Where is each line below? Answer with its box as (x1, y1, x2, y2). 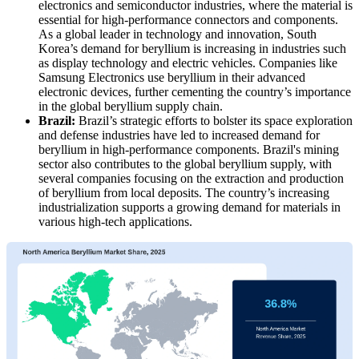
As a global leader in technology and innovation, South (38, 26, 317, 41)
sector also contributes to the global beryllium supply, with (38, 156, 332, 171)
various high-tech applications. (38, 214, 192, 228)
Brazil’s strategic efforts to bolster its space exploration (79, 113, 353, 127)
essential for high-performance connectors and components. (38, 12, 338, 26)
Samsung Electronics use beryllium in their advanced (38, 70, 305, 84)
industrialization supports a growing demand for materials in (38, 200, 341, 214)
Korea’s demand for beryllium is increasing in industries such (38, 41, 346, 55)
